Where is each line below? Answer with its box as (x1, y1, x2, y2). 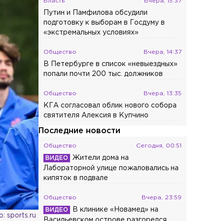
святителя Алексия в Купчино (43, 112, 149, 118)
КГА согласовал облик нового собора (43, 102, 177, 109)
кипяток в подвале (43, 175, 109, 181)
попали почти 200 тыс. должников (43, 71, 163, 77)
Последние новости (38, 127, 121, 135)
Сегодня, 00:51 (136, 143, 182, 148)
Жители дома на (73, 154, 129, 161)
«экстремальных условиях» (43, 29, 139, 36)
